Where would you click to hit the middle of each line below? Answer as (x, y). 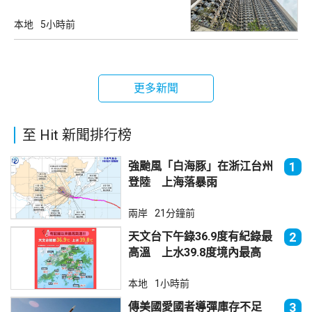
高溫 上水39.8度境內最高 (194, 252)
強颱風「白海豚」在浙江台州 (200, 166)
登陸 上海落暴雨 (172, 182)
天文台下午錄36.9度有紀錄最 (200, 236)
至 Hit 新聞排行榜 (77, 135)
